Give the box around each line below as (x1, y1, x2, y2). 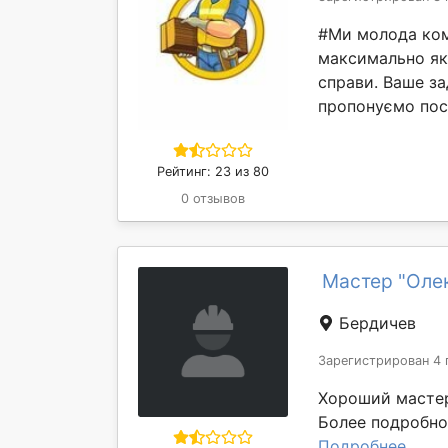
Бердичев (334, 313, 416, 334)
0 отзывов (181, 191, 245, 207)
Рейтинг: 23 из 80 (157, 164, 269, 180)
